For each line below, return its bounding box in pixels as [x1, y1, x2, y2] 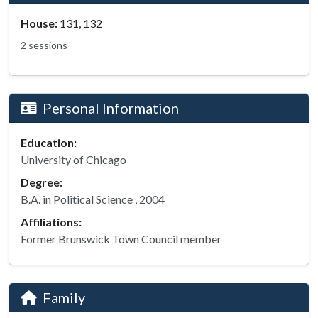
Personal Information [43, 99, 179, 116]
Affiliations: [21, 215, 82, 229]
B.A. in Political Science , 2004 [21, 192, 165, 206]
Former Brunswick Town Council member [21, 232, 221, 246]
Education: [21, 136, 77, 149]
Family [43, 289, 85, 306]
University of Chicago [21, 153, 126, 166]
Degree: [21, 175, 62, 189]
